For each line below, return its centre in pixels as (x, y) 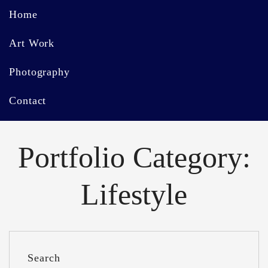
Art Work (32, 43)
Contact (28, 100)
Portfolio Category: (134, 157)
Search (44, 258)
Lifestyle (134, 194)
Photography (39, 72)
